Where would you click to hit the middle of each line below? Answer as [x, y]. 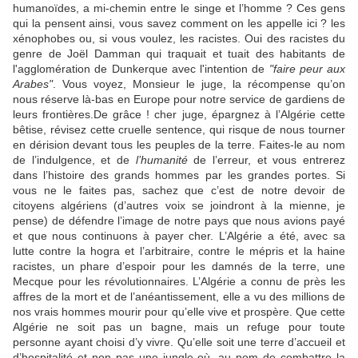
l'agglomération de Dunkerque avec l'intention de [141, 69]
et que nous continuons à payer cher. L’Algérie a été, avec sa [179, 236]
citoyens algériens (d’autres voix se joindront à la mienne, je [179, 205]
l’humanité [161, 160]
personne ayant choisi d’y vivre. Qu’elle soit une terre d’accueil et [179, 342]
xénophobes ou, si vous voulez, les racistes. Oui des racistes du [179, 38]
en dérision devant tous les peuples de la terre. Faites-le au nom [179, 145]
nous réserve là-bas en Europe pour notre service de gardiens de [179, 99]
